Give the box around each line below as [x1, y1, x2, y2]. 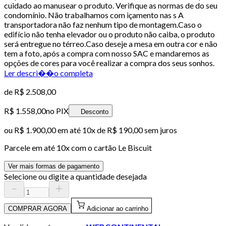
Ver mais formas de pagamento [8, 162, 99, 170]
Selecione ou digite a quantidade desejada [4, 171, 147, 181]
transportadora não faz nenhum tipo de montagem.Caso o [4, 19, 202, 29]
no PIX [46, 105, 69, 116]
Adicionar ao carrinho [87, 204, 148, 212]
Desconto [81, 107, 108, 116]
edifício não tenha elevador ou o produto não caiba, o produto [4, 29, 215, 39]
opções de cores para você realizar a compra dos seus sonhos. [4, 58, 214, 68]
